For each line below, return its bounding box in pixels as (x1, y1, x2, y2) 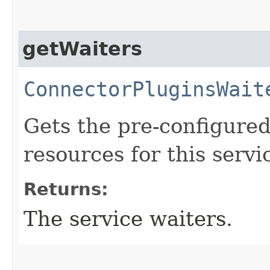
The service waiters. (24, 206, 233, 231)
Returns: (24, 178, 108, 199)
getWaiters (22, 37, 142, 60)
